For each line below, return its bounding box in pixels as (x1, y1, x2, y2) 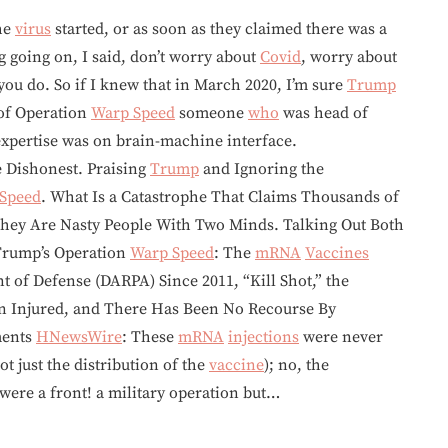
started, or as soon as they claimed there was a (51, 18, 387, 39)
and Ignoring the (199, 158, 324, 179)
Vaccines (305, 242, 369, 263)
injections (228, 326, 299, 347)
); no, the (264, 354, 329, 375)
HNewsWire (36, 326, 122, 347)
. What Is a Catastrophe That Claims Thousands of (41, 186, 399, 207)
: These (122, 326, 178, 347)
